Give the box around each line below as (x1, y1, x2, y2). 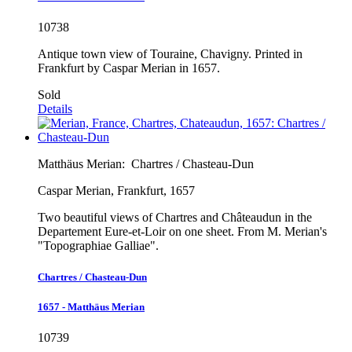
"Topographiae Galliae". (38, 239, 159, 253)
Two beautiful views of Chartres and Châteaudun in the (38, 211, 312, 225)
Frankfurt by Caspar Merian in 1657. (38, 61, 220, 75)
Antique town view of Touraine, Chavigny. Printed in (38, 47, 302, 61)
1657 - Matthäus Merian (38, 300, 145, 313)
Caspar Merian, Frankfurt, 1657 (38, 184, 195, 198)
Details (38, 102, 72, 116)
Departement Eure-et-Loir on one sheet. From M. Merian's (38, 225, 327, 239)
